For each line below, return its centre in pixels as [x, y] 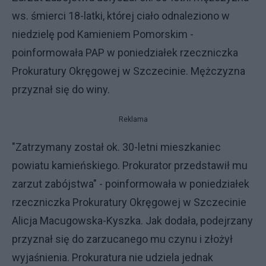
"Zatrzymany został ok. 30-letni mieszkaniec [116, 147]
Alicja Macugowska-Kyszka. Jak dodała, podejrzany [132, 220]
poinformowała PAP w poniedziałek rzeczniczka [125, 52]
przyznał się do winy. [61, 89]
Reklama [133, 119]
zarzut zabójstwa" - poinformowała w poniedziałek [131, 183]
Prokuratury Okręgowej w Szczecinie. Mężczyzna [129, 71]
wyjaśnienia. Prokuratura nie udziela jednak [113, 257]
